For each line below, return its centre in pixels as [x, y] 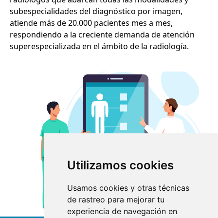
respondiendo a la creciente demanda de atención [102, 34]
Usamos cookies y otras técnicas [128, 188]
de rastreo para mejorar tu [116, 200]
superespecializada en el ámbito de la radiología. [99, 46]
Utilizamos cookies [120, 165]
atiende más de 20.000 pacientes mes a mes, [91, 23]
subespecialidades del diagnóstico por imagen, [96, 11]
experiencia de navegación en [122, 211]
